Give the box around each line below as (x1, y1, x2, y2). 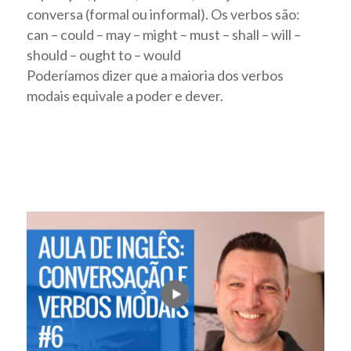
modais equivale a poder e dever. (27, 87, 224, 104)
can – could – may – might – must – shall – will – (27, 26, 302, 43)
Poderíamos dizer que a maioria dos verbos (27, 67, 284, 84)
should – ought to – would (27, 46, 182, 63)
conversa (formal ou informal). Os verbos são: (27, 5, 301, 23)
